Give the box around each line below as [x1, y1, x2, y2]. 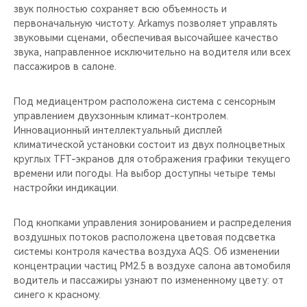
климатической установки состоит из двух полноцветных [14, 139, 285, 150]
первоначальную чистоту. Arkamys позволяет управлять [14, 18, 278, 29]
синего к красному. [14, 289, 101, 300]
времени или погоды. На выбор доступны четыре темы [14, 168, 275, 179]
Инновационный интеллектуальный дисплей [14, 125, 222, 136]
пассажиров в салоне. [14, 61, 116, 72]
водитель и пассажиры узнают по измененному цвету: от [14, 275, 284, 286]
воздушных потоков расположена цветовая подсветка [14, 232, 275, 243]
